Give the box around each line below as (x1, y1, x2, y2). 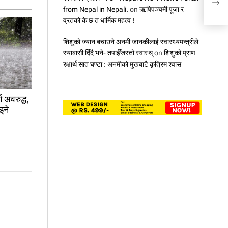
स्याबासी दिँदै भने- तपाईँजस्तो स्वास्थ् (63, 48, 153, 57)
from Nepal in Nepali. (63, 5, 128, 13)
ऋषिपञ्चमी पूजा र (139, 5, 184, 13)
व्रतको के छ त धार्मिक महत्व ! (63, 16, 134, 24)
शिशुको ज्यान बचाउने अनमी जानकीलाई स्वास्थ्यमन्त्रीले (63, 37, 198, 46)
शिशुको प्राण (163, 48, 195, 57)
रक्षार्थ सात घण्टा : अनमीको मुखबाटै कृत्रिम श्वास (63, 60, 181, 68)
